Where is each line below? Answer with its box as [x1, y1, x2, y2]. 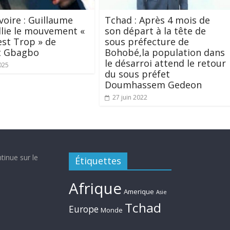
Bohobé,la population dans [105, 46, 225, 59]
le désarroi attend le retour [105, 56, 226, 69]
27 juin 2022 [112, 92, 147, 102]
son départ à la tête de [105, 24, 206, 37]
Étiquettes [75, 154, 121, 167]
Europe [69, 202, 99, 215]
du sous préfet [105, 67, 170, 80]
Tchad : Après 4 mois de [105, 13, 210, 26]
